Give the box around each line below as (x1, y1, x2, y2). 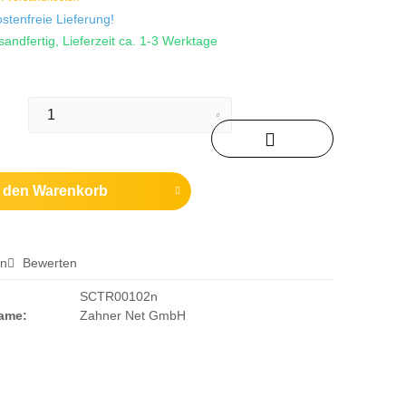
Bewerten (19, 256, 78, 270)
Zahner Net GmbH (79, 308, 186, 323)
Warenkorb (33, 183, 109, 198)
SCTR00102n (79, 289, 158, 304)
